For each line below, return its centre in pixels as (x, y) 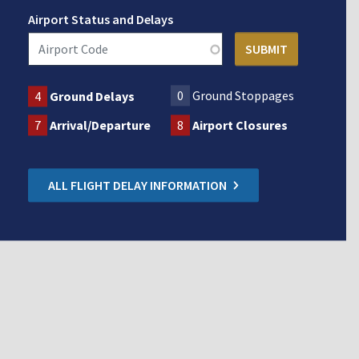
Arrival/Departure (100, 125)
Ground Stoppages (244, 95)
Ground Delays (92, 96)
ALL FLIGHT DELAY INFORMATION (137, 185)
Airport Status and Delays (100, 19)
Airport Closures (240, 125)
